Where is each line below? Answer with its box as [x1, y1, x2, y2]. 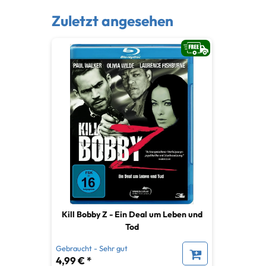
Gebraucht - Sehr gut [56, 243, 128, 253]
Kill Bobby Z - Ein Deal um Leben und [61, 209, 202, 220]
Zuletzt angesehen [52, 11, 173, 30]
